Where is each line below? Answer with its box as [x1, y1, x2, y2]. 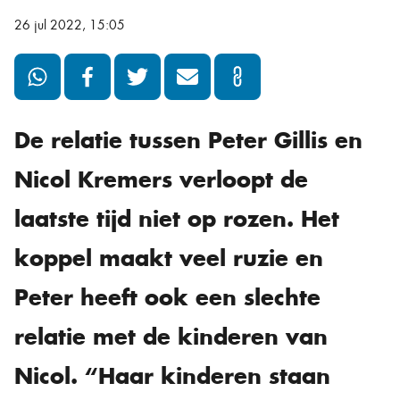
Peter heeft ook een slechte [14, 283, 321, 312]
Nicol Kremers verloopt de [14, 165, 308, 194]
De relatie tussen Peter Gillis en [14, 126, 362, 154]
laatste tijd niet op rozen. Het [14, 204, 339, 233]
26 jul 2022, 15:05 [14, 17, 125, 33]
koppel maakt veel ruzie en [14, 244, 323, 272]
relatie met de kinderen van [14, 322, 328, 351]
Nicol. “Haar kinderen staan [14, 362, 330, 390]
